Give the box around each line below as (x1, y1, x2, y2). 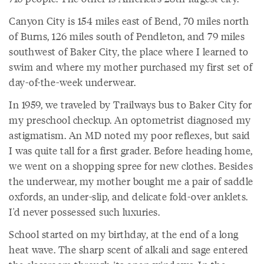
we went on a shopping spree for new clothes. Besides (9, 159, 253, 173)
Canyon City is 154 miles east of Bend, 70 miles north (9, 14, 249, 28)
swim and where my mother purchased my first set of (9, 60, 252, 74)
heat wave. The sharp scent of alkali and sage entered (9, 242, 249, 256)
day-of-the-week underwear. (9, 75, 136, 89)
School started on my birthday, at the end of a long (9, 227, 239, 241)
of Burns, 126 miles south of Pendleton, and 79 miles (9, 29, 245, 43)
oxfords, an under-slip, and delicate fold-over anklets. (9, 189, 248, 203)
